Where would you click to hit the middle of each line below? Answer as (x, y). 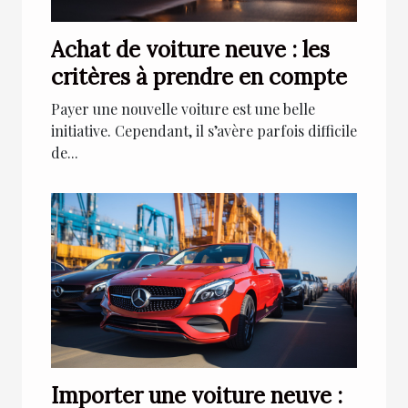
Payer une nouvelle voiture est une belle (183, 108)
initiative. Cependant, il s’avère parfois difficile (204, 130)
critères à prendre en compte (199, 76)
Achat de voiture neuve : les (190, 49)
